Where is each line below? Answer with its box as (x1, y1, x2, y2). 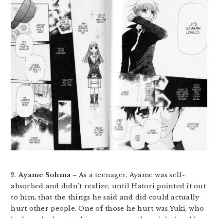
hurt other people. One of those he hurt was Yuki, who (11, 204, 204, 213)
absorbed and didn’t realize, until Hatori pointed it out (11, 182, 206, 190)
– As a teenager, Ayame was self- (71, 170, 185, 179)
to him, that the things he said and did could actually (11, 193, 200, 201)
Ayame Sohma (18, 170, 71, 179)
